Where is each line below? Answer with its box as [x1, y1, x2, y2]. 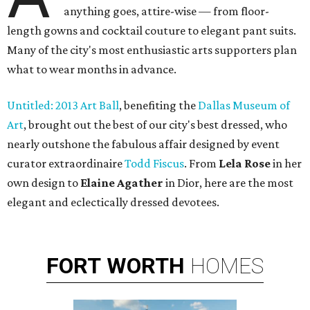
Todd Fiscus [125, 156, 184, 171]
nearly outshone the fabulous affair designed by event [7, 137, 280, 152]
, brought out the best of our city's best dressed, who [24, 118, 287, 132]
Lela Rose [219, 156, 271, 171]
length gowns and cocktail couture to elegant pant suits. [7, 24, 296, 38]
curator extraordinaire [7, 156, 125, 171]
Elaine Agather [80, 176, 163, 190]
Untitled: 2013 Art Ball [7, 98, 119, 113]
